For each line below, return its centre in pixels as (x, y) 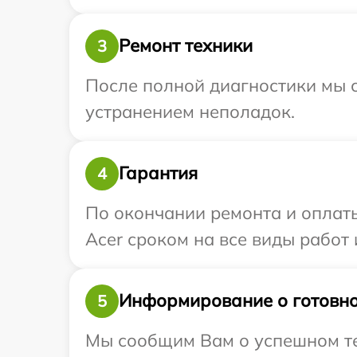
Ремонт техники (186, 46)
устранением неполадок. (190, 111)
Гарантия (158, 173)
